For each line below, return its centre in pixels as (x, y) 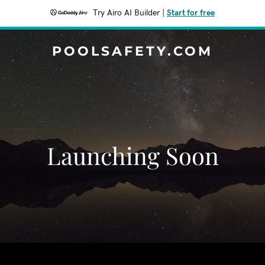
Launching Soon (132, 155)
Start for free (191, 13)
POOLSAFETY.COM (132, 51)
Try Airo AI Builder (126, 13)
